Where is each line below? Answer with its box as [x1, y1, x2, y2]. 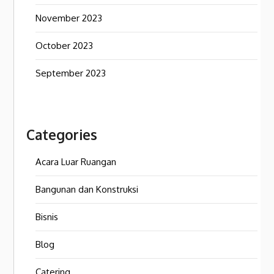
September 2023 [35, 67, 106, 80]
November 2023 [35, 12, 103, 24]
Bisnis [35, 211, 59, 223]
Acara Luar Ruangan [35, 156, 117, 168]
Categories [26, 126, 98, 144]
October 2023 [35, 40, 94, 52]
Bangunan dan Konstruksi [35, 183, 139, 196]
